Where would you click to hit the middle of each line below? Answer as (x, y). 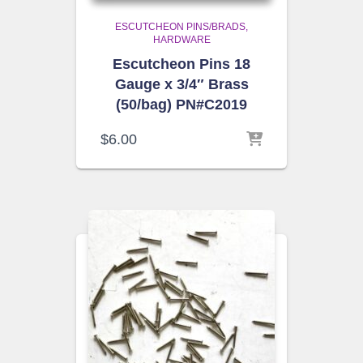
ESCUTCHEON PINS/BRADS (180, 27)
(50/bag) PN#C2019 (181, 105)
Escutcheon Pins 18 (181, 64)
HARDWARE (181, 40)
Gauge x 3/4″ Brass (181, 84)
